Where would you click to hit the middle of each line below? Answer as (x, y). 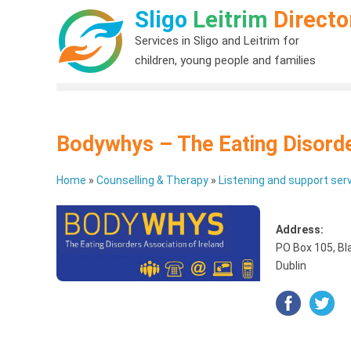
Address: (300, 230)
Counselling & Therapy (152, 180)
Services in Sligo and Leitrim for (217, 41)
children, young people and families (225, 60)
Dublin (291, 266)
